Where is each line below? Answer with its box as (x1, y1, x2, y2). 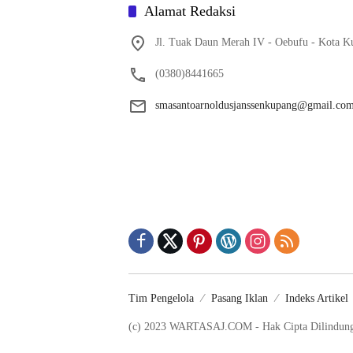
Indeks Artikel (285, 292, 348, 304)
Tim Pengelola (128, 292, 194, 304)
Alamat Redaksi (144, 2, 236, 19)
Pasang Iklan (211, 292, 268, 304)
